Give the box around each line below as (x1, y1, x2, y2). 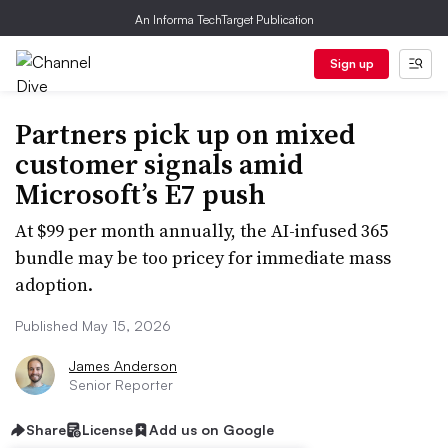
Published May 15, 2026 (15, 317, 171, 334)
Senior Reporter (69, 376, 173, 393)
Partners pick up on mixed (15, 115, 355, 153)
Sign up (329, 56, 374, 71)
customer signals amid (15, 145, 303, 183)
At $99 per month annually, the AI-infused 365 (15, 218, 388, 243)
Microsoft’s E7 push (15, 175, 266, 213)
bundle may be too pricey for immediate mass (15, 245, 391, 270)
